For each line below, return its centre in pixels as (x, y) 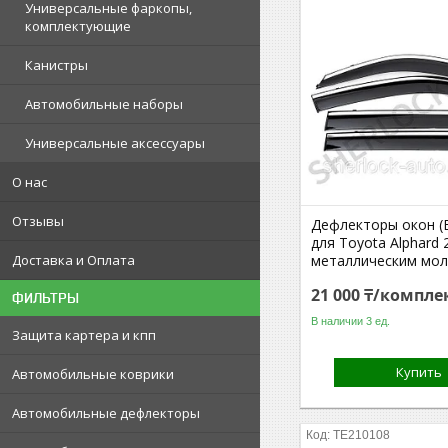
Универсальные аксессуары (115, 143)
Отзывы (38, 221)
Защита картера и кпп (84, 335)
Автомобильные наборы (104, 104)
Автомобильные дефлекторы (106, 413)
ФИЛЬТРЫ (45, 298)
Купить (419, 372)
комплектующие (78, 26)
